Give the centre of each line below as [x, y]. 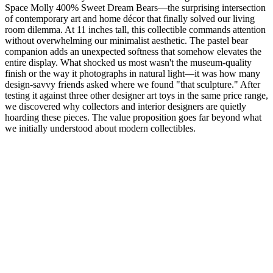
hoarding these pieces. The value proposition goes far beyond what [133, 117]
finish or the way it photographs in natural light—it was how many [133, 73]
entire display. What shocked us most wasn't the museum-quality [128, 62]
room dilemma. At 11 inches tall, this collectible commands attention [135, 29]
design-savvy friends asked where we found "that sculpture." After [133, 84]
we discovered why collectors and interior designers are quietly [126, 106]
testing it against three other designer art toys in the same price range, [136, 95]
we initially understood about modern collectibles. [100, 128]
